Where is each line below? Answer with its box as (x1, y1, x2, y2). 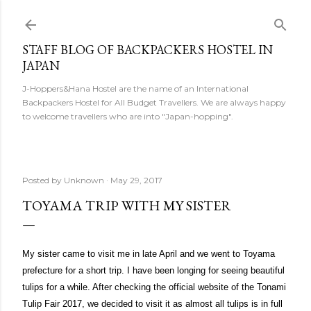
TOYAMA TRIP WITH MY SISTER (22, 196, 231, 215)
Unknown (64, 175, 104, 185)
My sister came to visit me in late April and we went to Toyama (22, 249, 275, 260)
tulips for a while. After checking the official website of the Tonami (22, 282, 286, 293)
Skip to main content (99, 8, 212, 26)
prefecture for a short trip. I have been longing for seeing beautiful (22, 265, 285, 276)
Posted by (22, 175, 64, 185)
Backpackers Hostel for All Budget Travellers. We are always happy (22, 97, 286, 108)
